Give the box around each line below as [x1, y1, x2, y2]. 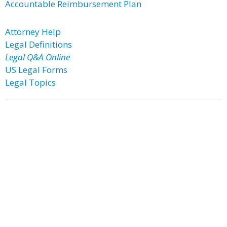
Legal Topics [5, 77, 56, 88]
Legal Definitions [5, 39, 72, 50]
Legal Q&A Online [5, 51, 70, 63]
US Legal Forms [5, 64, 67, 75]
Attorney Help [5, 26, 61, 37]
